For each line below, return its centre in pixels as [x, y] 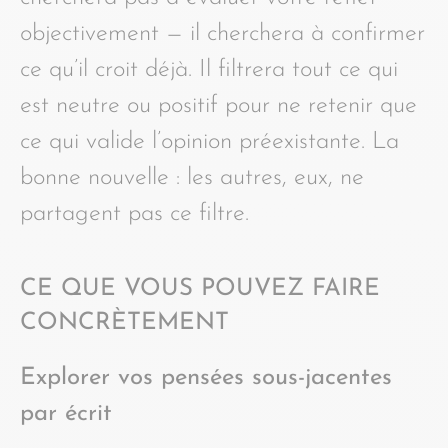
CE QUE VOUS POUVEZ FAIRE [200, 288]
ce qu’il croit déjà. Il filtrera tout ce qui [209, 69]
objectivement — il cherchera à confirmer [222, 33]
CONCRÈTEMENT [124, 322]
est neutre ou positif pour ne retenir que [218, 105]
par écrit [66, 413]
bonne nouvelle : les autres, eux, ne [192, 177]
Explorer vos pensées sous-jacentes [206, 377]
